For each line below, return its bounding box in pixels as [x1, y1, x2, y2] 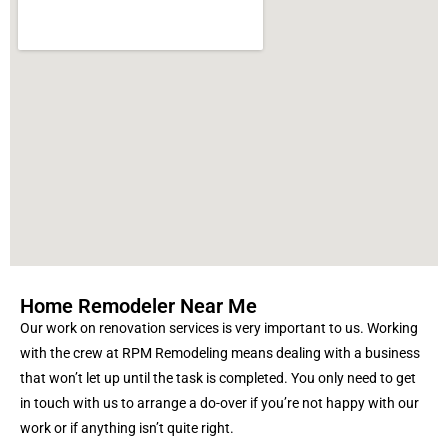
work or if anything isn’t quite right [20, 420, 230, 437]
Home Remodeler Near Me [20, 294, 257, 319]
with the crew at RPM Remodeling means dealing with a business [20, 345, 420, 362]
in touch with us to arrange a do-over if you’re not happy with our [20, 395, 419, 412]
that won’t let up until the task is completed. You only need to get [20, 370, 416, 387]
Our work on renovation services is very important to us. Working [20, 320, 418, 337]
